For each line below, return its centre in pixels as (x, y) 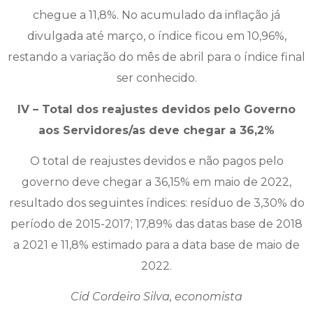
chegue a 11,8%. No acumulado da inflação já (156, 15)
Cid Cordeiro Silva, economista (156, 297)
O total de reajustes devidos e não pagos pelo (156, 161)
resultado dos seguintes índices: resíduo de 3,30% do (156, 203)
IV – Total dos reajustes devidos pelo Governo (156, 109)
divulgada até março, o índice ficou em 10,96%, (156, 36)
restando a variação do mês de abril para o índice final (156, 57)
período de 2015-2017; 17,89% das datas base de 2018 (156, 224)
